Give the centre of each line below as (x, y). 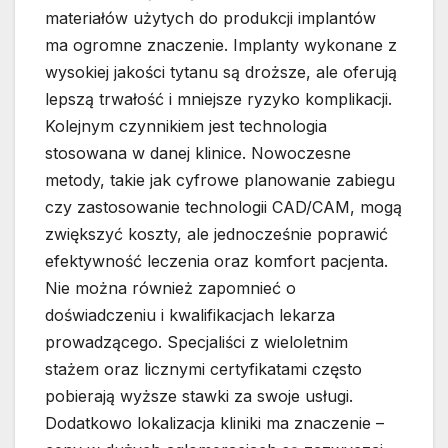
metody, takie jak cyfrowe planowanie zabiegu (220, 180)
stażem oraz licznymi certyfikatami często (203, 369)
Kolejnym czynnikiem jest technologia (186, 126)
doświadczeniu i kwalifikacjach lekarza (190, 315)
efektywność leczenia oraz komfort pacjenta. (216, 261)
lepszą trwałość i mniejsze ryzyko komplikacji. (218, 99)
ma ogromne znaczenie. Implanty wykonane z (221, 45)
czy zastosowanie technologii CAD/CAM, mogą (223, 207)
